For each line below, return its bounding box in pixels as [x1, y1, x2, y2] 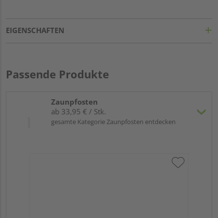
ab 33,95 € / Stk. [51, 106, 106, 116]
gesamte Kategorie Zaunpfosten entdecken [51, 117, 176, 126]
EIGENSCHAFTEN [6, 25, 64, 35]
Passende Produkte [6, 66, 109, 81]
